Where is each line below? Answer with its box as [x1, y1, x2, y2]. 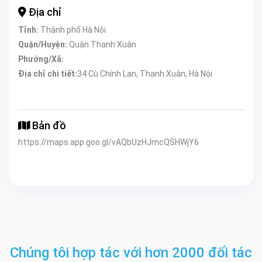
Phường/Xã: [18, 54, 64, 64]
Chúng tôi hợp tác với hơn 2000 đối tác [10, 244, 252, 261]
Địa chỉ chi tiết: [18, 68, 77, 78]
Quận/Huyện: [18, 39, 67, 49]
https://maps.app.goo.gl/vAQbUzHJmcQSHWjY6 [18, 137, 199, 147]
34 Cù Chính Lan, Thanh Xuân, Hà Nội [77, 68, 212, 78]
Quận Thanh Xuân [67, 39, 136, 49]
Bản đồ [30, 119, 66, 132]
